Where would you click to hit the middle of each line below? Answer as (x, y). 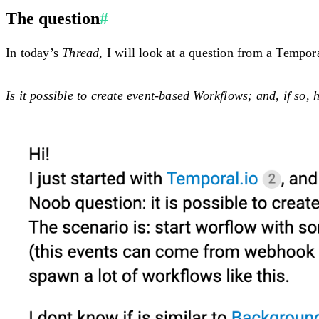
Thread (81, 52)
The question (53, 18)
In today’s (34, 52)
